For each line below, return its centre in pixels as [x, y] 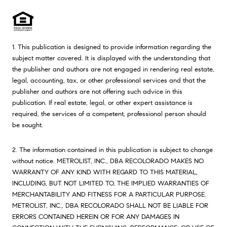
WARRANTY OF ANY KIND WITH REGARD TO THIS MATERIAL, [105, 172]
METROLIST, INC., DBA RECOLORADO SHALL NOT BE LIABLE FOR [110, 206]
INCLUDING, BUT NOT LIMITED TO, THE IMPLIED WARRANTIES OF [111, 183]
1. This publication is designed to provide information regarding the [112, 47]
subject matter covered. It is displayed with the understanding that [111, 58]
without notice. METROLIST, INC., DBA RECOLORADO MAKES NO [108, 161]
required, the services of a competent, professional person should [109, 114]
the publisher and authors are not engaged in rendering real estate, [113, 69]
